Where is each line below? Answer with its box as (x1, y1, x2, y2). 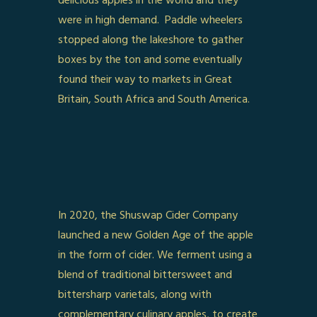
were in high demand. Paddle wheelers (58, 11, 243, 30)
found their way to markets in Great (58, 70, 233, 89)
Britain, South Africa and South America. (58, 90, 250, 109)
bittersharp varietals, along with (58, 285, 212, 304)
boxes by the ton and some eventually (58, 50, 243, 69)
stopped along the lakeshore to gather (58, 30, 244, 50)
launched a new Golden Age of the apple (58, 226, 254, 245)
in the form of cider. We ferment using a (58, 246, 253, 265)
